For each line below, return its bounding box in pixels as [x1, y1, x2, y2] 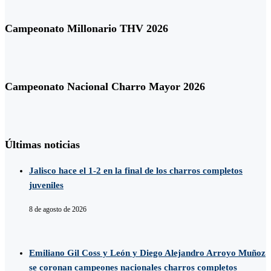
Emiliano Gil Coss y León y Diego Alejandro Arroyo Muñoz [29, 248, 266, 258]
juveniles [29, 180, 64, 190]
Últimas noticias [5, 138, 80, 151]
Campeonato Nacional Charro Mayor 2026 [5, 80, 205, 93]
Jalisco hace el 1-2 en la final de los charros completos [29, 165, 243, 175]
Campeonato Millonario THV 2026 [5, 22, 168, 35]
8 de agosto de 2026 [29, 205, 87, 214]
